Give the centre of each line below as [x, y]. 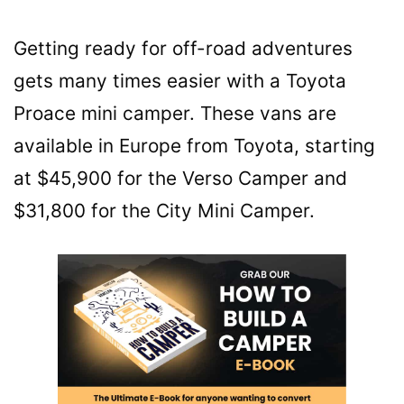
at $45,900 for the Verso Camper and [180, 179]
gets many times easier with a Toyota [180, 81]
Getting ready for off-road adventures [183, 49]
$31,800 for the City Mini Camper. [164, 211]
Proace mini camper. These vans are [175, 114]
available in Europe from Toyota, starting [194, 146]
